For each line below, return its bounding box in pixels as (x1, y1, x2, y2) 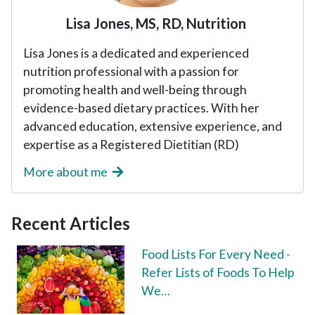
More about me (23, 164, 110, 179)
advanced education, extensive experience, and (23, 118, 282, 134)
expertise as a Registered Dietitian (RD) (23, 136, 239, 152)
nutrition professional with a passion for (23, 63, 239, 79)
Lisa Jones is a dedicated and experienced (23, 45, 249, 60)
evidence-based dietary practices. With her (23, 100, 259, 115)
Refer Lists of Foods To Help (141, 264, 295, 280)
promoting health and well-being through (23, 82, 247, 97)
